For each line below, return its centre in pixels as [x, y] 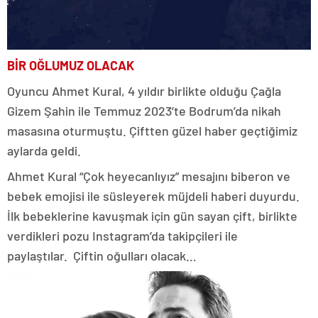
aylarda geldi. [44, 151]
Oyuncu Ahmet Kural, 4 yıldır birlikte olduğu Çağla [144, 91]
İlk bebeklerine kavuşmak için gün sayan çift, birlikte [152, 216]
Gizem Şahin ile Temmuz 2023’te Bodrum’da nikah [144, 111]
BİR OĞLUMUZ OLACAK [71, 66]
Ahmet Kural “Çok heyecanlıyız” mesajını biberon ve [149, 176]
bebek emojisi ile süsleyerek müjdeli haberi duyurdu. [153, 196]
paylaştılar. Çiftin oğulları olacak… [102, 256]
